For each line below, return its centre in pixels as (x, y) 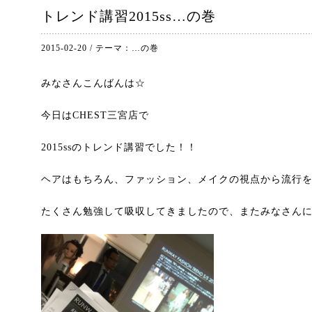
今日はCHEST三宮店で (95, 115)
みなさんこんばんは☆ (93, 83)
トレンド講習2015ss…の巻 (128, 16)
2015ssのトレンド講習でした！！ (119, 147)
